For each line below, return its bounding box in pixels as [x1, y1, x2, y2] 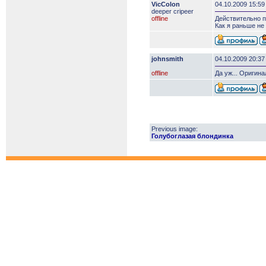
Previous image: [151, 125, 198, 132]
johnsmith [151, 55, 183, 62]
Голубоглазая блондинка [151, 132, 233, 140]
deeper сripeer [151, 8, 194, 15]
